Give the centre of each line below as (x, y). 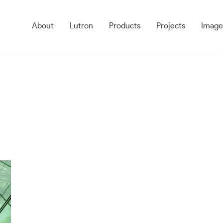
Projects (171, 26)
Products (125, 26)
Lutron (81, 26)
